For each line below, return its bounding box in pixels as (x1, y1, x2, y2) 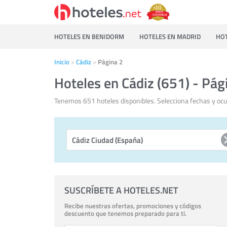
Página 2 (98, 57, 123, 66)
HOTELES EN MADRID (139, 32, 201, 41)
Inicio (54, 57, 69, 66)
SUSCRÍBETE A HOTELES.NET (64, 183, 178, 197)
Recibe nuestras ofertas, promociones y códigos (64, 201, 201, 210)
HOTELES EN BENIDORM (54, 32, 124, 41)
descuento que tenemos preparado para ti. (64, 209, 186, 218)
